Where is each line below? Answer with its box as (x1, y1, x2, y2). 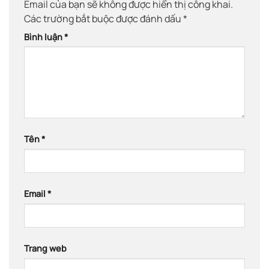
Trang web (24, 243, 67, 255)
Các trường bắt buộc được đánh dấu (24, 11, 183, 25)
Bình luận (24, 31, 64, 43)
